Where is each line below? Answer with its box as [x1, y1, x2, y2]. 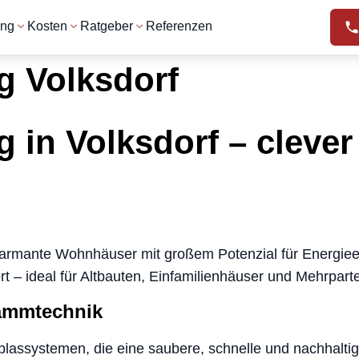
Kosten [27, 19, 67, 33]
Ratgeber [80, 19, 133, 33]
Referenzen [146, 19, 212, 33]
